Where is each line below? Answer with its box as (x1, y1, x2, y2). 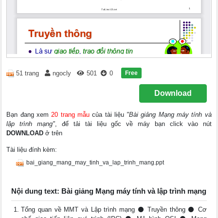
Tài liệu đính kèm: (6, 146, 57, 153)
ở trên (43, 129, 63, 137)
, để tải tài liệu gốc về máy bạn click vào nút (55, 120, 212, 127)
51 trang (16, 70, 39, 77)
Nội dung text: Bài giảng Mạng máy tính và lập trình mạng (11, 187, 207, 195)
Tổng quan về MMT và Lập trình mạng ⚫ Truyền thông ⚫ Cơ (21, 206, 207, 213)
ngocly (53, 70, 72, 77)
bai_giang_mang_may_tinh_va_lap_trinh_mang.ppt (26, 159, 164, 166)
